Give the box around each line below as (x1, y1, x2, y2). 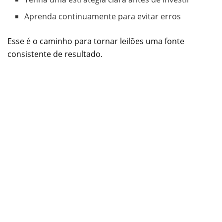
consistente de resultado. (7, 49, 103, 60)
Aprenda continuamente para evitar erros (24, 11, 181, 22)
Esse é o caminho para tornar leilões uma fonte (7, 36, 184, 47)
